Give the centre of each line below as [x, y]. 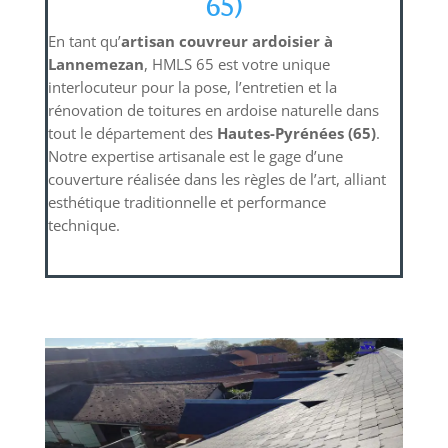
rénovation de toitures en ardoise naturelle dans [213, 109]
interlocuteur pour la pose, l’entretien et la [192, 86]
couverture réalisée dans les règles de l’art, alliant [216, 178]
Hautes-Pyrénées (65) [296, 132]
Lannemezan [95, 63]
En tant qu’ [84, 40]
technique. [83, 224]
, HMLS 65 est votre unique [236, 63]
